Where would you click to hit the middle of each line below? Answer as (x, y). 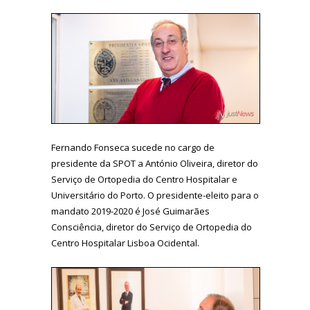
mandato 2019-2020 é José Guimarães (130, 211)
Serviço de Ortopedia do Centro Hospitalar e (144, 180)
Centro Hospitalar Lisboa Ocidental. (125, 243)
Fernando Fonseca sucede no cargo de (133, 148)
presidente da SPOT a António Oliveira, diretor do (155, 164)
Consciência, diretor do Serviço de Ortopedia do (152, 227)
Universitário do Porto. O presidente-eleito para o (155, 195)
